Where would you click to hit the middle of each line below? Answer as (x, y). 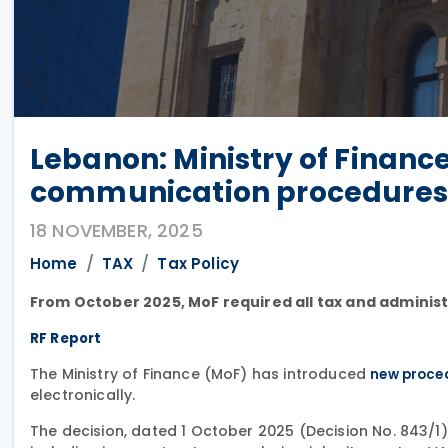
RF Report (66, 338)
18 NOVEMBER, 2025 (116, 230)
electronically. (83, 395)
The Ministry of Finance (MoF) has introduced (200, 374)
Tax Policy (198, 263)
